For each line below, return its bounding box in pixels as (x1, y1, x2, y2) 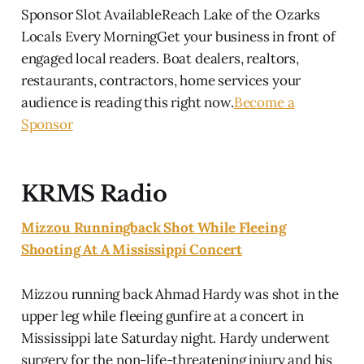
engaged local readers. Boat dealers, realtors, (20, 49, 299, 67)
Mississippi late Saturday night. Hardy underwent (20, 328, 330, 347)
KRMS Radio (20, 180, 167, 207)
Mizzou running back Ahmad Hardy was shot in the (20, 284, 339, 303)
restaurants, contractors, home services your (20, 71, 301, 89)
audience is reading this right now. (20, 93, 234, 111)
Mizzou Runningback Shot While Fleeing (20, 218, 286, 236)
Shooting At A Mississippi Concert (20, 240, 243, 258)
